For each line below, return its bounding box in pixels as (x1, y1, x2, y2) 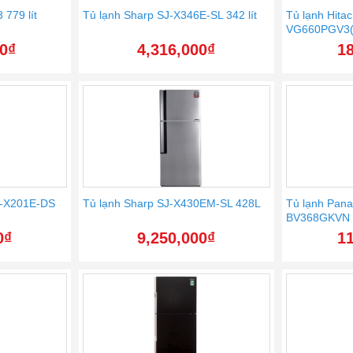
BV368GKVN (286, 211, 351, 225)
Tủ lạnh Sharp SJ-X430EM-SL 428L (82, 197, 261, 210)
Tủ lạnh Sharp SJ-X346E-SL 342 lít (82, 9, 257, 22)
